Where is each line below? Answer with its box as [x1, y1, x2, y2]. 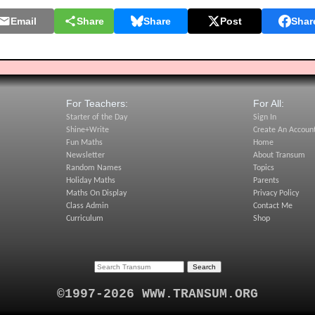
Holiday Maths [65, 176, 115, 186]
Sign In [253, 113, 277, 122]
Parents [253, 176, 280, 186]
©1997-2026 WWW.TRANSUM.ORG [57, 287, 258, 302]
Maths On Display [65, 189, 127, 198]
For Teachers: [65, 98, 128, 110]
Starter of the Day [65, 113, 127, 122]
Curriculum [65, 214, 103, 224]
